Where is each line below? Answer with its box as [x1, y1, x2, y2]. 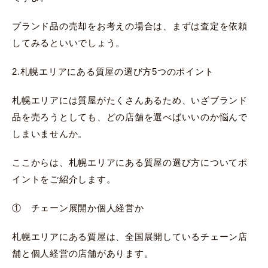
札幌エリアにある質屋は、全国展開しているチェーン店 [12, 231, 248, 242]
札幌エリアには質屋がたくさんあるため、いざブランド [12, 95, 248, 105]
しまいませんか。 [12, 128, 87, 139]
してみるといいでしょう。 [12, 37, 125, 48]
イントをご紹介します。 [12, 173, 116, 184]
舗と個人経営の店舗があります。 [12, 248, 154, 258]
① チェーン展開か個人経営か [12, 202, 144, 213]
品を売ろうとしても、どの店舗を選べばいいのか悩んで [12, 111, 248, 122]
